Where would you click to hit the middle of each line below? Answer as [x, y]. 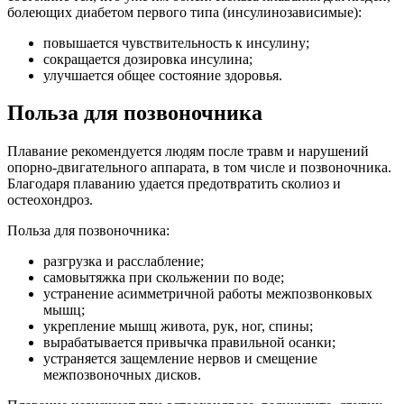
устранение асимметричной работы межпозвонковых [208, 294]
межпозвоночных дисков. [122, 375]
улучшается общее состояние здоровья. [163, 75]
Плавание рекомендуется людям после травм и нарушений [188, 151]
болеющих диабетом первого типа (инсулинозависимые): [184, 12]
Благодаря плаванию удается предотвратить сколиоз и [174, 184]
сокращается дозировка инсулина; [148, 59]
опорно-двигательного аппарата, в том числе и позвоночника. [199, 168]
